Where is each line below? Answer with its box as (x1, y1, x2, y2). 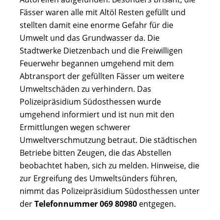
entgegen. (137, 198, 176, 209)
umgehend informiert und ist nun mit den (20, 109, 174, 120)
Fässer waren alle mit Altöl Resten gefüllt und (20, 6, 186, 18)
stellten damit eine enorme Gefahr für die (20, 19, 173, 30)
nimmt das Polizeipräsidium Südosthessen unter (20, 185, 200, 196)
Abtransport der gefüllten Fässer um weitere (20, 70, 184, 82)
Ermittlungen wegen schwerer (20, 121, 131, 133)
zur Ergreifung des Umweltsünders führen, (20, 172, 177, 184)
